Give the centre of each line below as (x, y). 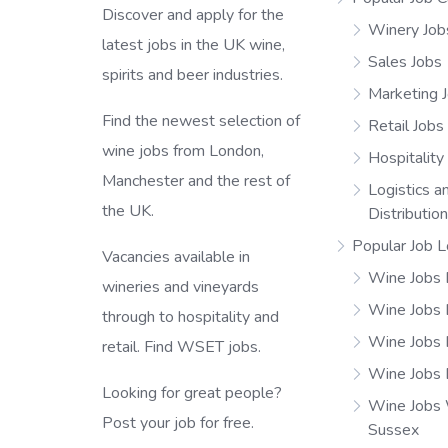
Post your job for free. (178, 422)
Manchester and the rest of (196, 180)
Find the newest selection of (201, 120)
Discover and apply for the (193, 14)
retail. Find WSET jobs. (181, 346)
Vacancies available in (176, 256)
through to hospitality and (190, 316)
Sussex (394, 430)
